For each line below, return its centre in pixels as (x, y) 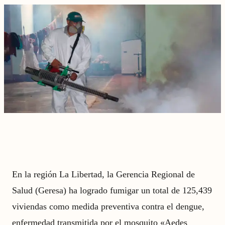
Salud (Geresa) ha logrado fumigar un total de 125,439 (112, 190)
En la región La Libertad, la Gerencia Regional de (103, 174)
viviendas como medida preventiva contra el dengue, (108, 206)
